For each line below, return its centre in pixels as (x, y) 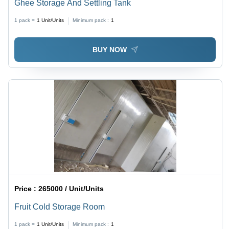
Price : (27, 188)
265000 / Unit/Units (71, 188)
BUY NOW (109, 49)
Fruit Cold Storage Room (60, 207)
